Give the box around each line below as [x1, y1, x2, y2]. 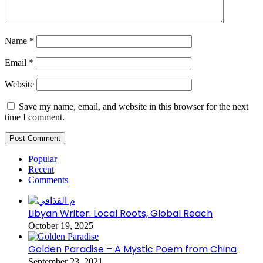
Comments [28, 175, 68, 186]
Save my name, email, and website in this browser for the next [19, 102, 248, 112]
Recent [28, 164, 54, 175]
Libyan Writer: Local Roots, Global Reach [28, 207, 213, 221]
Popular [28, 154, 57, 164]
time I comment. [5, 112, 65, 123]
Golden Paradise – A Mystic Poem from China [28, 242, 237, 257]
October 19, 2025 [28, 221, 93, 231]
